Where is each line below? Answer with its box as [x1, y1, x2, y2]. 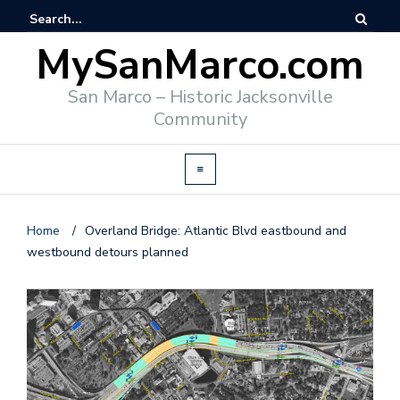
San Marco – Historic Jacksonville [67, 85, 333, 109]
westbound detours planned [27, 244, 188, 261]
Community [153, 107, 247, 131]
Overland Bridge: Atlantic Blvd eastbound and [85, 222, 346, 239]
